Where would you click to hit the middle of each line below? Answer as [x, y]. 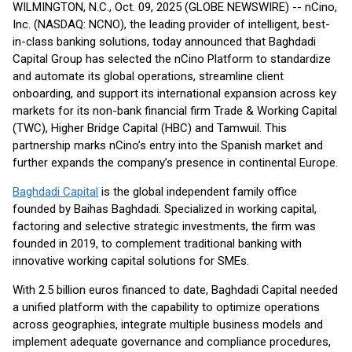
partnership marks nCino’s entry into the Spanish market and [168, 145]
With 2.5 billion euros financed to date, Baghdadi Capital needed [175, 290]
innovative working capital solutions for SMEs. [131, 261]
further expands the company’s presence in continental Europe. [175, 163]
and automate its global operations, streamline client [148, 76]
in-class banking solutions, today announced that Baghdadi [164, 42]
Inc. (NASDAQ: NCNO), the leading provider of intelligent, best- [171, 24]
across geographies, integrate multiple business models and [168, 324]
